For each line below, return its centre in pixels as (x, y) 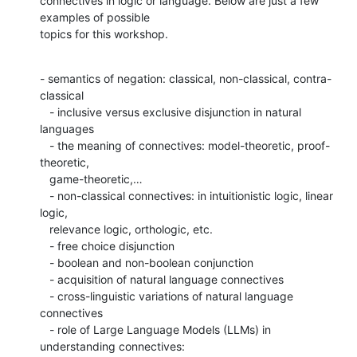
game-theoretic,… (45, 178)
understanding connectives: (112, 346)
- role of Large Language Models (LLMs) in (45, 329)
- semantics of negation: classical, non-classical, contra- (186, 78)
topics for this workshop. (104, 33)
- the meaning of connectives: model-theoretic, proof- (45, 145)
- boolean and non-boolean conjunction (45, 262)
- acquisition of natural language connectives (45, 279)
